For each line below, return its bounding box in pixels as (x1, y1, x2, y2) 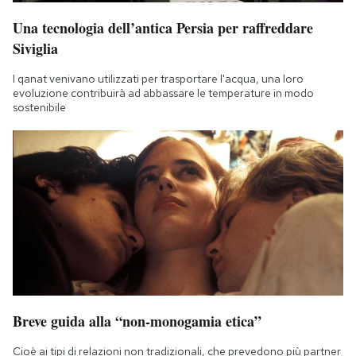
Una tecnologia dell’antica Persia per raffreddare (13, 17, 313, 39)
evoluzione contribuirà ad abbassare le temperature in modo (13, 86, 314, 101)
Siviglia (13, 38, 58, 60)
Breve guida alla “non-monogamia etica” (13, 311, 261, 332)
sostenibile (13, 100, 66, 115)
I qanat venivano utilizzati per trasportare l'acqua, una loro (13, 72, 304, 87)
